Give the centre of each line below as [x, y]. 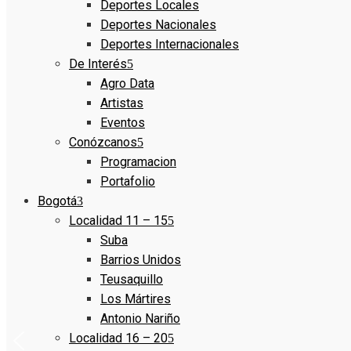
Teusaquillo [132, 279]
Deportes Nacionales [158, 24]
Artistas [122, 103]
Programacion [138, 161]
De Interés [98, 63]
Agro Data [127, 83]
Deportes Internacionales [170, 44]
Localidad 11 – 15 [118, 220]
